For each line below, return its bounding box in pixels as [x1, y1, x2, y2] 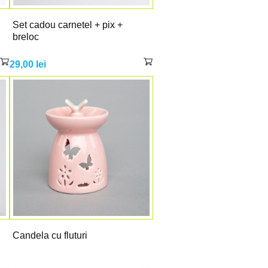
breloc [12, 31, 39, 42]
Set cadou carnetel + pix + [12, 19, 123, 30]
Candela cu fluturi [12, 230, 87, 240]
